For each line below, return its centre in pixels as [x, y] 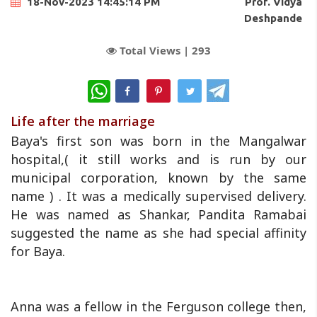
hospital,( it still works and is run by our [158, 159]
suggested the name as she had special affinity [158, 232]
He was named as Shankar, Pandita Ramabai [158, 214]
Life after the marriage [83, 121]
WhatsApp [138, 86]
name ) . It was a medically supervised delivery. [158, 196]
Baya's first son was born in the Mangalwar [158, 140]
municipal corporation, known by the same [158, 177]
